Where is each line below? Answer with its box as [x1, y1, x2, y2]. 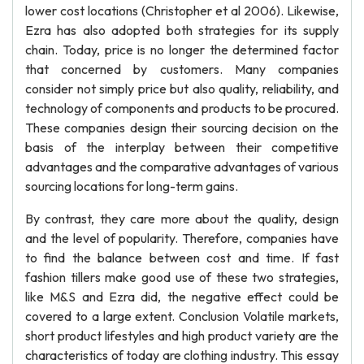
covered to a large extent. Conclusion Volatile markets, [25, 308, 339, 324]
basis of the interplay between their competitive [25, 139, 339, 155]
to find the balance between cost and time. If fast [25, 249, 339, 266]
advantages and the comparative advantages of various [25, 158, 339, 175]
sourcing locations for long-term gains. [25, 178, 238, 194]
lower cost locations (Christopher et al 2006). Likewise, [25, 2, 339, 19]
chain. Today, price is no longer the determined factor [25, 41, 339, 58]
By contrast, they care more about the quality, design [25, 210, 339, 227]
